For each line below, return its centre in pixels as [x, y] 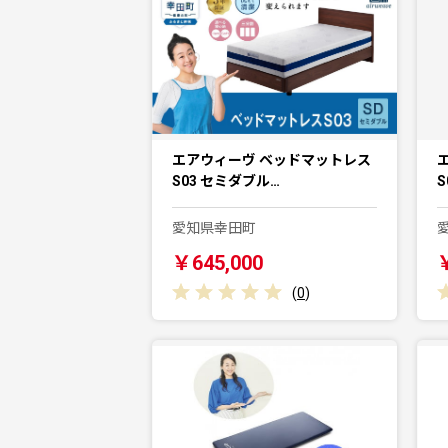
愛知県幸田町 [214, 227]
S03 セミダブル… [226, 180]
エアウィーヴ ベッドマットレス [271, 159]
